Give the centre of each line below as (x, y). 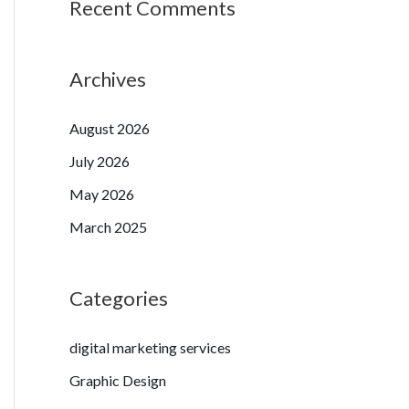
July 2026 (100, 161)
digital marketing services (150, 347)
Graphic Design (118, 380)
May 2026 (102, 194)
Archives (108, 79)
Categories (119, 298)
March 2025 (108, 226)
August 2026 (110, 128)
